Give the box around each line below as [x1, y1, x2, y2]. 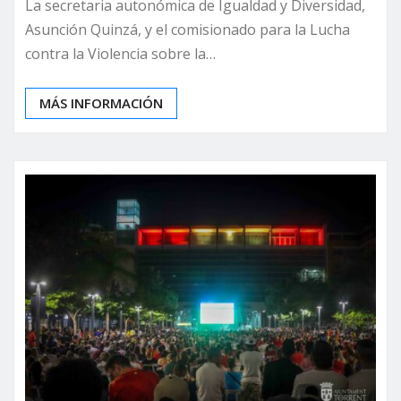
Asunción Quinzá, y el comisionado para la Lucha [25, 19, 350, 39]
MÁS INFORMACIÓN [39, 93, 163, 112]
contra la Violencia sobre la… [25, 43, 216, 64]
